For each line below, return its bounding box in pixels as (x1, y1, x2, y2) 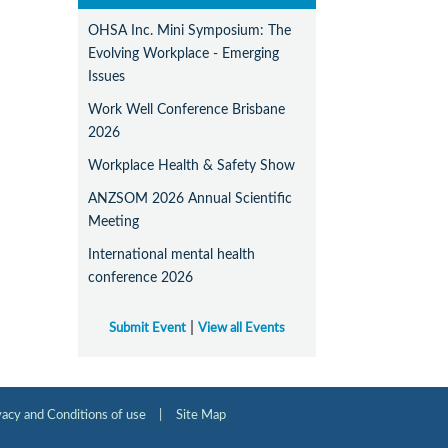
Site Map (176, 408, 226, 423)
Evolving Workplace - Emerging (88, 46, 280, 62)
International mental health (88, 247, 256, 263)
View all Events (198, 321, 286, 336)
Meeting (88, 214, 140, 230)
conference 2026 (88, 270, 194, 286)
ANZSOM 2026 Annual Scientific (88, 191, 293, 207)
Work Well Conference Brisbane (88, 102, 286, 118)
